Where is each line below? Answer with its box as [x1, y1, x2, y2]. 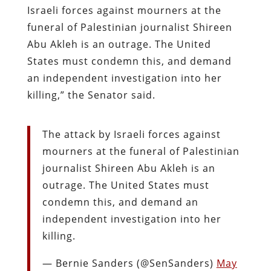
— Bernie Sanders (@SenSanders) [42, 256, 217, 270]
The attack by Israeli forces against [42, 127, 221, 141]
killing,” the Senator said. [27, 88, 155, 102]
